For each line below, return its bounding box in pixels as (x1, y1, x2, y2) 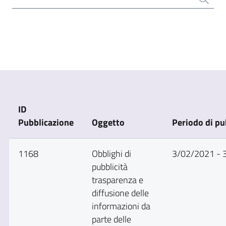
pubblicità (91, 160, 128, 174)
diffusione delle (91, 186, 149, 200)
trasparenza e (91, 173, 143, 187)
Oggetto (91, 116, 125, 130)
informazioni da (91, 199, 150, 213)
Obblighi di (91, 147, 131, 161)
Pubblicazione (18, 116, 74, 130)
